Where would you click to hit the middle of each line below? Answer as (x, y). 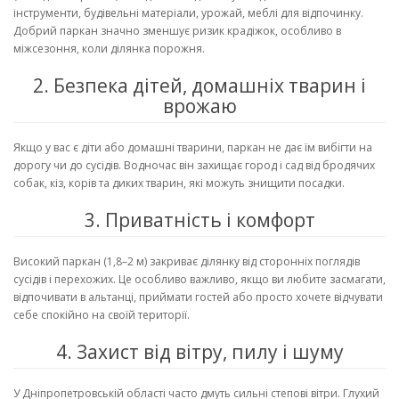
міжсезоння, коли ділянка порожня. (109, 48)
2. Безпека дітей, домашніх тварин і (199, 85)
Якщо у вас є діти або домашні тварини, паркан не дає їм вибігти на (193, 147)
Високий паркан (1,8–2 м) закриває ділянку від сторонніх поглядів (187, 261)
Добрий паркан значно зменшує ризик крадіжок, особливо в (177, 30)
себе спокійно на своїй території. (102, 314)
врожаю (199, 106)
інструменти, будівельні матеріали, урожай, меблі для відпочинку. (188, 12)
